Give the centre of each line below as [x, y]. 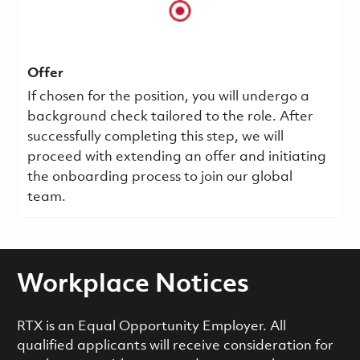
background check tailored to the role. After [170, 117]
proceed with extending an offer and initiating [176, 157]
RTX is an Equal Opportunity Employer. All [151, 327]
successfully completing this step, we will [155, 137]
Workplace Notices [133, 286]
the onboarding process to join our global [160, 178]
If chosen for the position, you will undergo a [168, 97]
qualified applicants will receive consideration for [175, 346]
